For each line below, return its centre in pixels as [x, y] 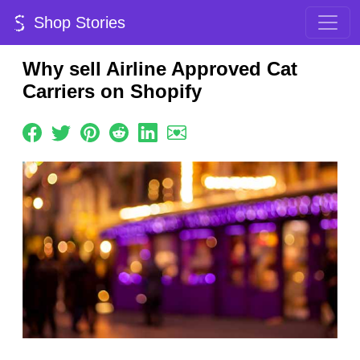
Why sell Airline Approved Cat [160, 69]
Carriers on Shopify [112, 91]
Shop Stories [77, 22]
